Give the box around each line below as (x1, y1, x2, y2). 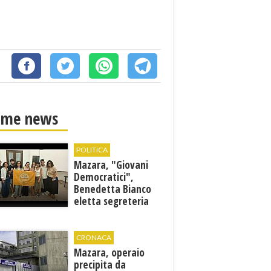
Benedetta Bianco (74, 182, 152, 196)
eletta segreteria (74, 194, 149, 208)
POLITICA (76, 145, 108, 154)
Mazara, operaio (74, 246, 145, 260)
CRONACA (76, 233, 112, 242)
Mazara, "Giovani (74, 158, 149, 172)
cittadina (74, 206, 114, 220)
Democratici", (74, 170, 134, 184)
